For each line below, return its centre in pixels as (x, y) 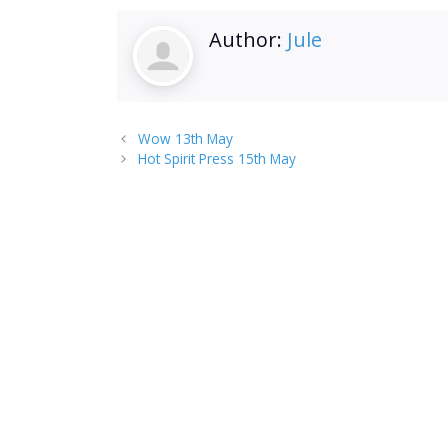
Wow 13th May (186, 139)
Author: (248, 39)
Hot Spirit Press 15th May (217, 159)
